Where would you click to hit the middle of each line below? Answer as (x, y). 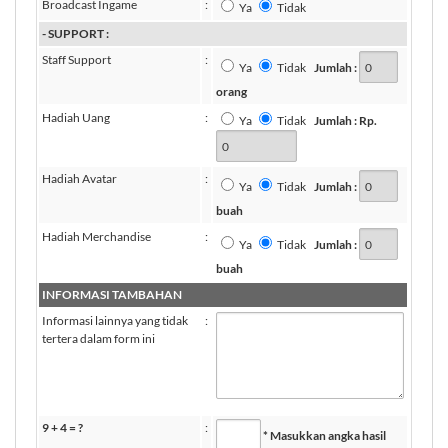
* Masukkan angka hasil (324, 435)
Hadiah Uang (76, 117)
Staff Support (76, 59)
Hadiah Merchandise (96, 236)
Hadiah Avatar (79, 178)
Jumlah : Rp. (345, 120)
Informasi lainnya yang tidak (115, 320)
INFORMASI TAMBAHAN (112, 294)
